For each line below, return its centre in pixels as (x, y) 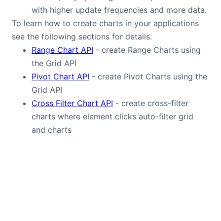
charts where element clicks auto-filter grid (112, 116)
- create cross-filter (151, 103)
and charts (52, 130)
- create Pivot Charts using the (148, 76)
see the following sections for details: (82, 37)
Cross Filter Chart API (72, 103)
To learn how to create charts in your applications (105, 23)
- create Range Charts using (147, 50)
